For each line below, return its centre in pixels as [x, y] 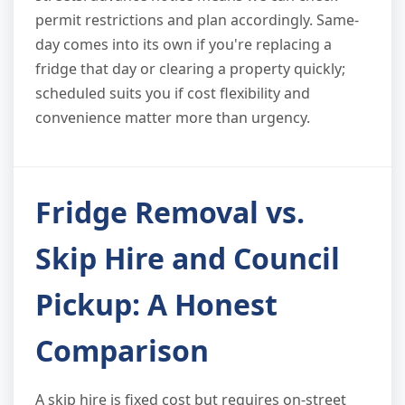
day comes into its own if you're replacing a [184, 45]
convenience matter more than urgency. [173, 118]
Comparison [122, 351]
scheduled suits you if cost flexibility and [173, 94]
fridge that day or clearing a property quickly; [190, 69]
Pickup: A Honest [156, 305]
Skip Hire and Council [188, 259]
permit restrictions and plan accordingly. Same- [197, 20]
